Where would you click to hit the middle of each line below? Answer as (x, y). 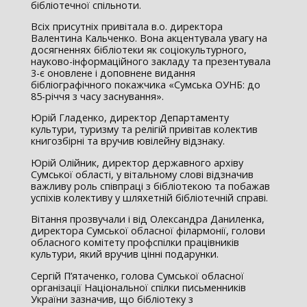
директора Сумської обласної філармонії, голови (148, 231)
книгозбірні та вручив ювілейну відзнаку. (127, 141)
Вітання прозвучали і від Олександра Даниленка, (147, 219)
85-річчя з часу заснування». (97, 97)
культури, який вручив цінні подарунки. (124, 254)
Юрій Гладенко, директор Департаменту (130, 118)
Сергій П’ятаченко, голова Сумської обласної (137, 275)
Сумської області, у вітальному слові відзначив (142, 174)
